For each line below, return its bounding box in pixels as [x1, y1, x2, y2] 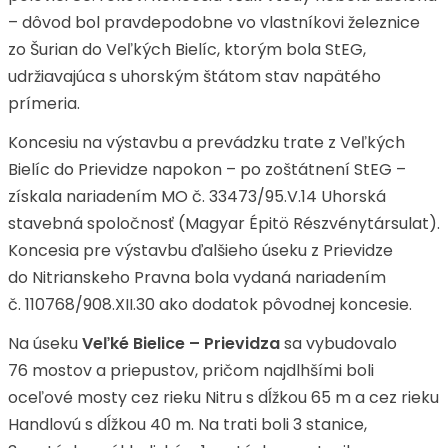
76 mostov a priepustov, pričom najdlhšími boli [8, 359, 374, 382]
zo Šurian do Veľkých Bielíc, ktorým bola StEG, [8, 38, 366, 61]
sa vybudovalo [280, 332, 397, 355]
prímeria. [8, 92, 80, 115]
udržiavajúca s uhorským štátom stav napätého [8, 65, 381, 88]
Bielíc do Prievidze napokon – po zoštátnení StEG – [8, 158, 406, 181]
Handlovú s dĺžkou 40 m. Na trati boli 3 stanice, [8, 413, 367, 436]
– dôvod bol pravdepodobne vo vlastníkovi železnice [8, 11, 420, 34]
